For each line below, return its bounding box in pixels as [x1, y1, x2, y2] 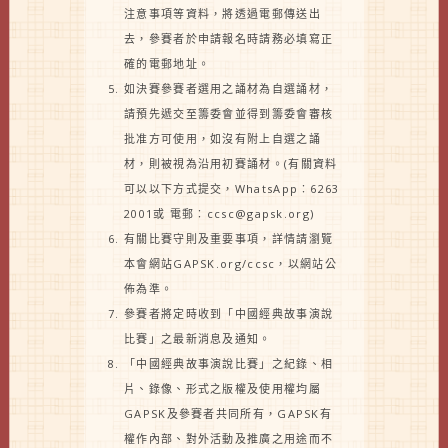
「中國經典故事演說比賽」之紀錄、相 [124, 356, 334, 371]
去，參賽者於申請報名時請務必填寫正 [124, 31, 334, 46]
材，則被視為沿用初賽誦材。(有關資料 [124, 156, 338, 171]
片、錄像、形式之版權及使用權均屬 [124, 381, 321, 396]
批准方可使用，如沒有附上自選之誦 [124, 131, 321, 146]
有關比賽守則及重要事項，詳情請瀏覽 [124, 231, 334, 246]
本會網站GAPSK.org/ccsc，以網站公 [124, 256, 337, 271]
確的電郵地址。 [124, 56, 211, 71]
